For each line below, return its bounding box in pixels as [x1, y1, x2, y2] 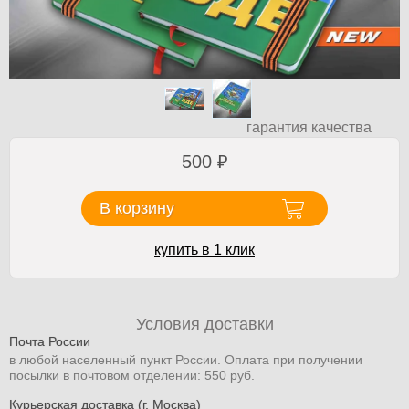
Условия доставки [135, 314, 274, 333]
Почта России [9, 333, 90, 349]
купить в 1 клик [154, 241, 255, 257]
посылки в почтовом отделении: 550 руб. [9, 367, 255, 383]
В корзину [100, 199, 174, 218]
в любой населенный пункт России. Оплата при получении [9, 351, 362, 367]
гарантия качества [246, 120, 372, 136]
